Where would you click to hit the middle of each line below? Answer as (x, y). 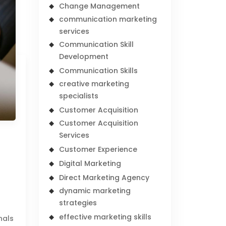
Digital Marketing (90, 163)
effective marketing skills (105, 217)
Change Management (100, 6)
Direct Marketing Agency (104, 178)
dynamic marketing (95, 191)
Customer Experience (98, 149)
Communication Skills (99, 71)
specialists (79, 96)
